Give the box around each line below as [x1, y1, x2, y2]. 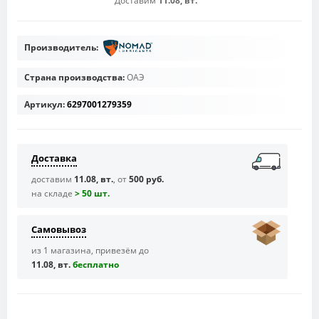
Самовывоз [31, 222, 86, 236]
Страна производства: [24, 70, 127, 83]
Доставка [31, 151, 77, 164]
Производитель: [24, 41, 100, 53]
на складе [31, 187, 75, 199]
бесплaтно [73, 258, 119, 271]
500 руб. [129, 172, 164, 185]
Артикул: [24, 98, 65, 110]
